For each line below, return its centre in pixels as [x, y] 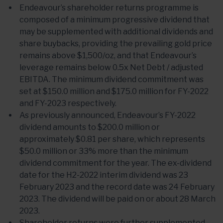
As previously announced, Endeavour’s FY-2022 [108, 115]
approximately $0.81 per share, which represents [112, 139]
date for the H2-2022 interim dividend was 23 [104, 175]
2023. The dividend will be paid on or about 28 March [117, 199]
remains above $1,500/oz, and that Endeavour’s [108, 56]
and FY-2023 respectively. [68, 103]
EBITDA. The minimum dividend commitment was [111, 79]
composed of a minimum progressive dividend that [114, 20]
